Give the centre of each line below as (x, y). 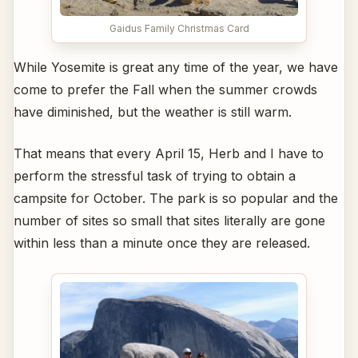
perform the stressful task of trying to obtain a (155, 175)
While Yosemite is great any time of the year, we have (176, 67)
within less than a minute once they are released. (162, 243)
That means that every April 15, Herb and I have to (169, 153)
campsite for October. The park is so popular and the (176, 198)
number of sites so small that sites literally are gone (169, 220)
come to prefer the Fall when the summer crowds (165, 89)
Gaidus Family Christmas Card (179, 28)
